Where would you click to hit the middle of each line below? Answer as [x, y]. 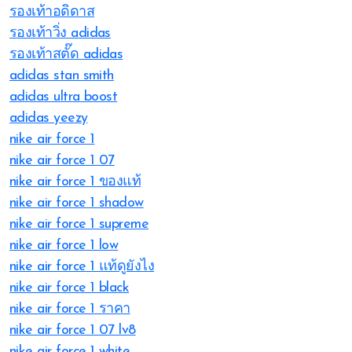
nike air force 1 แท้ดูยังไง [82, 267]
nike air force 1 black [70, 288]
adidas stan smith [62, 76]
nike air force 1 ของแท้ [75, 182]
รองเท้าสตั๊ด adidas [66, 55]
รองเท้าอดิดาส [52, 12]
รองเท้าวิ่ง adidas [60, 33]
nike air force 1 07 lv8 [73, 330]
